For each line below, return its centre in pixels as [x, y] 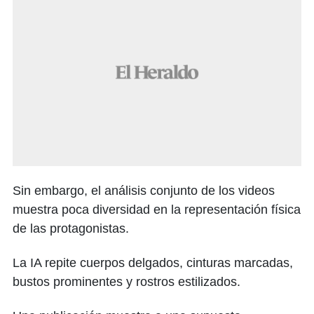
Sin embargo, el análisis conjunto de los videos [144, 191]
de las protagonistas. [71, 228]
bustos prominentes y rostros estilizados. [127, 282]
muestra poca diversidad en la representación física [157, 210]
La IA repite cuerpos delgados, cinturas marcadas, [153, 263]
